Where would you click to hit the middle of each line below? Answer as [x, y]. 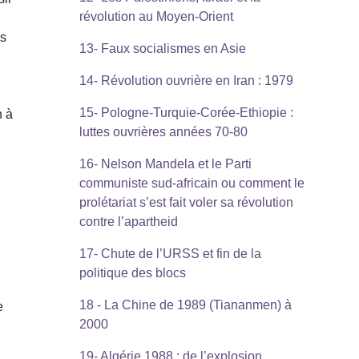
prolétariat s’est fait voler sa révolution [186, 203]
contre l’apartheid [128, 222]
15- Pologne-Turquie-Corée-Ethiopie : [186, 113]
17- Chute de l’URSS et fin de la [170, 254]
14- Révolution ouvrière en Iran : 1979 [186, 81]
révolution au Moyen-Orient [156, 17]
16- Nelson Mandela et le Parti [165, 164]
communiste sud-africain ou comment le [192, 184]
